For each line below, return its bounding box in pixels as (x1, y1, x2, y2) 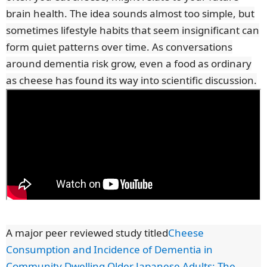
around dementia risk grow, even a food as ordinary (6, 56, 252, 70)
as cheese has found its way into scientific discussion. (6, 73, 257, 87)
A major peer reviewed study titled (6, 226, 168, 240)
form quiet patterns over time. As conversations (6, 39, 232, 54)
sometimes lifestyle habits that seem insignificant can (6, 23, 259, 37)
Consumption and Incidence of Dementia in (6, 243, 213, 257)
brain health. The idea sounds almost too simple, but (6, 6, 254, 20)
